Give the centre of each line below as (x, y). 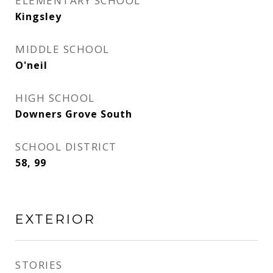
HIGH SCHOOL (55, 98)
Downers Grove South (74, 114)
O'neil (31, 65)
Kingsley (38, 16)
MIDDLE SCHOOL (62, 49)
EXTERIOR (55, 219)
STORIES (39, 265)
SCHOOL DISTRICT (66, 147)
